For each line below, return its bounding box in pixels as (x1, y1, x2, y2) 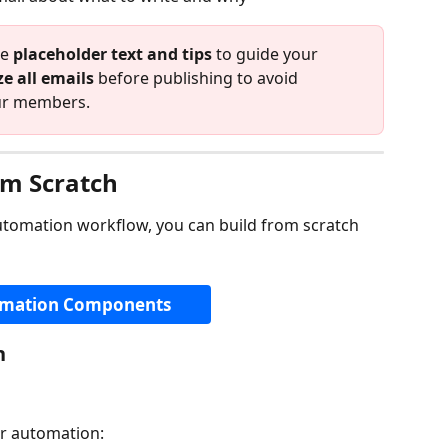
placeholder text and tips (13, 42, 212, 65)
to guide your (212, 42, 322, 65)
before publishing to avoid (94, 66, 302, 89)
